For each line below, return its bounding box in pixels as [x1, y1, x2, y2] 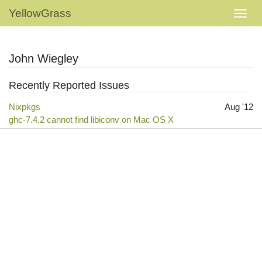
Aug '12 [225, 101, 253, 112]
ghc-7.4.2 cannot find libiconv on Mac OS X [9, 114, 174, 125]
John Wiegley [9, 52, 78, 65]
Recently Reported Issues [9, 80, 129, 91]
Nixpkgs [9, 101, 40, 112]
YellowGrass [9, 7, 71, 19]
